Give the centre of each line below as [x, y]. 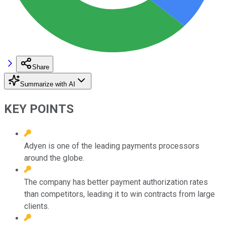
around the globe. [54, 158]
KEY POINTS [39, 109]
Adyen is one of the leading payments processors [112, 146]
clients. [37, 206]
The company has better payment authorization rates [116, 182]
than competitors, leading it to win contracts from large [120, 194]
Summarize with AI [48, 84]
